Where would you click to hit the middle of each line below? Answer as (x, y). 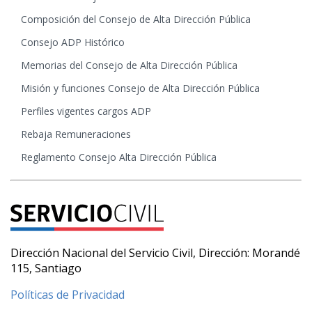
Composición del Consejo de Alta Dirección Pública (136, 19)
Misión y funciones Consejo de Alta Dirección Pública (140, 88)
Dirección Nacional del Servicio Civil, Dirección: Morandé (155, 252)
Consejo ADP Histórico (73, 42)
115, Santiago (46, 268)
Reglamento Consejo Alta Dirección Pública (119, 157)
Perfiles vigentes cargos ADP (86, 111)
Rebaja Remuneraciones (76, 134)
